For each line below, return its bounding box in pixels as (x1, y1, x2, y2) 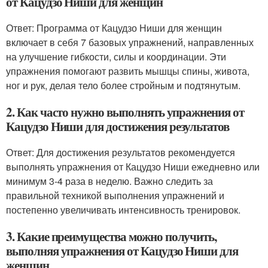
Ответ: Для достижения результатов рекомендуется (6, 145, 235, 159)
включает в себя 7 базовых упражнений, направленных (6, 35, 254, 49)
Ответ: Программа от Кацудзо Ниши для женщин (6, 20, 222, 35)
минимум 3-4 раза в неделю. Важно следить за (6, 173, 213, 188)
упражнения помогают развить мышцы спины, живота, (6, 63, 249, 78)
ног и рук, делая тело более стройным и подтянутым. (6, 78, 240, 92)
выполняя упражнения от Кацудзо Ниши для (6, 241, 239, 260)
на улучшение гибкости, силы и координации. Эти (6, 49, 226, 63)
